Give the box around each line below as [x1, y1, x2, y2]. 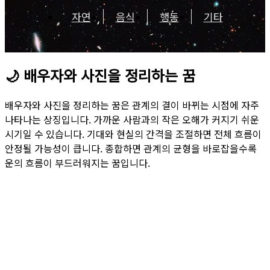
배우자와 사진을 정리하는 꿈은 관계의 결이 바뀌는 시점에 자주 [5, 97, 259, 112]
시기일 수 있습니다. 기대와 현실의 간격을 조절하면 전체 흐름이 [5, 126, 262, 141]
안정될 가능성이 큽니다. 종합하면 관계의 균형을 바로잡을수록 [5, 140, 257, 155]
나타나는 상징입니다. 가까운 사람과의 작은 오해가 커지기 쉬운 [5, 111, 259, 127]
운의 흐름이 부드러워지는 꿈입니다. [5, 155, 150, 170]
